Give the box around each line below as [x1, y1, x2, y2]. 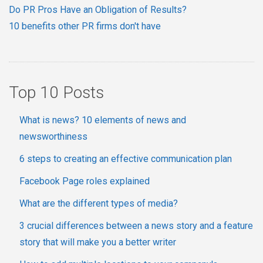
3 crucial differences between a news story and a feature [19, 220, 253, 232]
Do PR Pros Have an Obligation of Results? [9, 4, 187, 16]
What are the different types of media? [19, 198, 178, 210]
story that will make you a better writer [19, 237, 176, 248]
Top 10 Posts [9, 83, 104, 103]
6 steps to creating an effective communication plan [19, 153, 232, 165]
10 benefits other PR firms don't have [9, 21, 161, 32]
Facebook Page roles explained [19, 176, 150, 187]
